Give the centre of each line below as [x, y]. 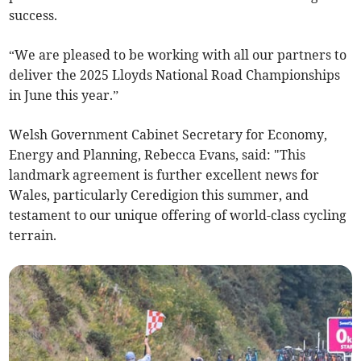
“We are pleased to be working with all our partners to [178, 54]
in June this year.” [64, 95]
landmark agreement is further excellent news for [164, 174]
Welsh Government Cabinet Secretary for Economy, [168, 134]
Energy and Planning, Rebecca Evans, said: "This [158, 154]
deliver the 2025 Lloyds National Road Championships [175, 75]
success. [33, 15]
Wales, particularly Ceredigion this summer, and [159, 195]
